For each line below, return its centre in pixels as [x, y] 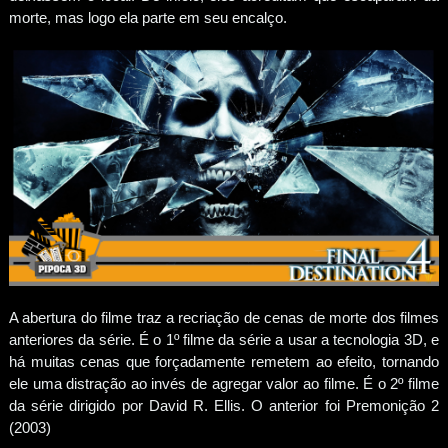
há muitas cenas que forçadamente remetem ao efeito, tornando [224, 362]
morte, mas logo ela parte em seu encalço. [147, 18]
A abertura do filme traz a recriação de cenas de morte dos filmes [224, 318]
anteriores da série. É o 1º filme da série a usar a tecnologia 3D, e [224, 340]
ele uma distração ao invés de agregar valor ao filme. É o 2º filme [224, 384]
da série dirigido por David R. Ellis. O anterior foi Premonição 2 [224, 406]
